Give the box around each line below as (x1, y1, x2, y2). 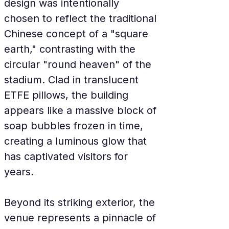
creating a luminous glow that (4, 135, 150, 147)
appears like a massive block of (4, 104, 159, 117)
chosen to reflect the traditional (4, 12, 159, 25)
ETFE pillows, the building (4, 89, 131, 101)
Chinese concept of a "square (4, 28, 151, 40)
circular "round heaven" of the (4, 58, 154, 71)
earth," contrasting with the (4, 43, 139, 55)
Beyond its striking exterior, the (4, 196, 158, 209)
